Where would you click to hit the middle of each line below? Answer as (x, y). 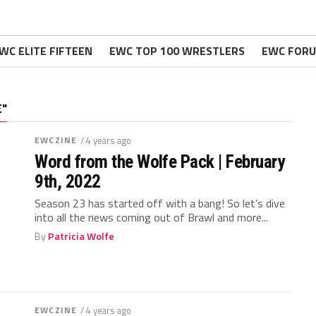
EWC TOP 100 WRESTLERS (177, 51)
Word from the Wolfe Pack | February (160, 162)
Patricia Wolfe (81, 236)
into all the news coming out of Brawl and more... (152, 217)
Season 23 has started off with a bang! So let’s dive (160, 203)
